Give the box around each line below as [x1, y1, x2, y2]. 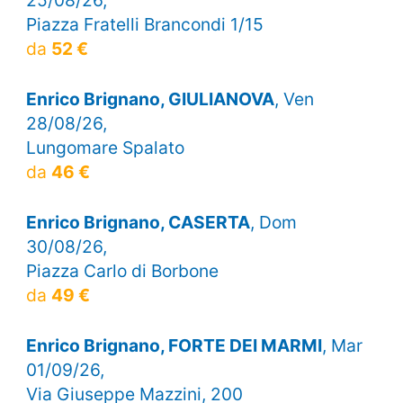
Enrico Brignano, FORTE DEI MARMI [25, 335, 322, 357]
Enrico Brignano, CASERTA [25, 211, 250, 234]
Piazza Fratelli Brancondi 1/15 [25, 13, 264, 35]
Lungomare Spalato [25, 137, 184, 159]
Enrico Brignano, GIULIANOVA [25, 88, 274, 111]
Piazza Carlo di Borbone [25, 260, 219, 282]
